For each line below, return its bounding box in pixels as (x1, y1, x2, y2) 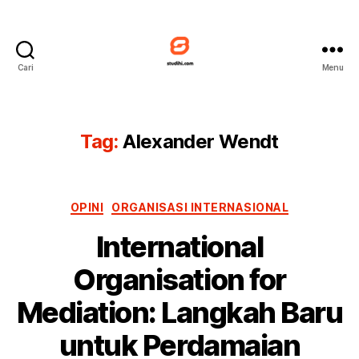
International (95, 229, 264, 265)
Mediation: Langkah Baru (16, 295, 343, 331)
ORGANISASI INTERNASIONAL (111, 200, 289, 214)
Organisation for (73, 262, 286, 298)
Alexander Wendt (123, 129, 279, 153)
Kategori (179, 195, 234, 212)
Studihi (178, 72, 225, 90)
